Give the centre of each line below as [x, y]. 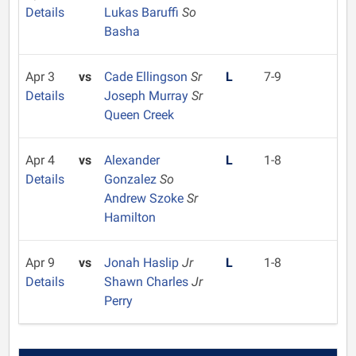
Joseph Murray [147, 96]
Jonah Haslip [143, 263]
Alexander [132, 160]
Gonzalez [132, 179]
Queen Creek [139, 115]
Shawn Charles [147, 282]
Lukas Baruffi [143, 12]
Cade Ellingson [147, 77]
